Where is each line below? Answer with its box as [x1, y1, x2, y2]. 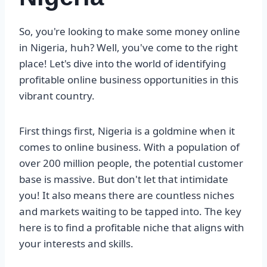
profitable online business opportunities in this [19, 73, 238, 87]
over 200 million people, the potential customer [19, 156, 243, 170]
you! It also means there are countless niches [19, 188, 234, 203]
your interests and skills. [19, 237, 133, 251]
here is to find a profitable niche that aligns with [19, 221, 244, 235]
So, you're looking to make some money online [19, 24, 240, 39]
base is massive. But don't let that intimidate [19, 172, 228, 187]
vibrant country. [19, 89, 95, 103]
